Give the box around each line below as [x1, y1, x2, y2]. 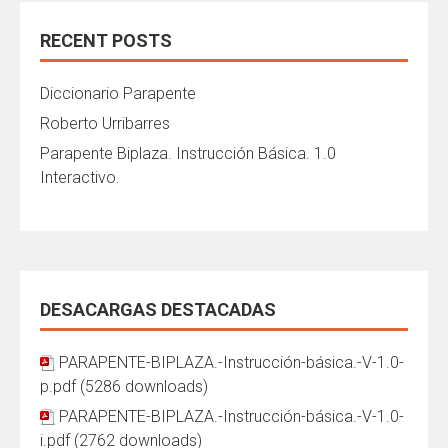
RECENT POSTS [40, 30, 172, 52]
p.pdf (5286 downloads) [40, 377, 208, 397]
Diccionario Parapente [40, 84, 196, 104]
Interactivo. [40, 168, 120, 188]
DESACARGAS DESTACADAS [40, 299, 276, 321]
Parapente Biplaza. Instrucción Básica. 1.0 [40, 144, 336, 164]
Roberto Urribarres [40, 114, 170, 134]
